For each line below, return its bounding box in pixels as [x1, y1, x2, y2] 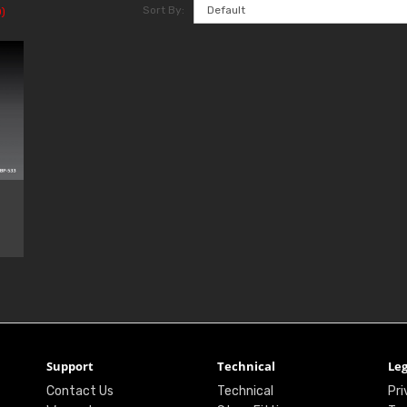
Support [45, 358, 94, 375]
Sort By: [143, 4, 185, 17]
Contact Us [45, 383, 114, 400]
